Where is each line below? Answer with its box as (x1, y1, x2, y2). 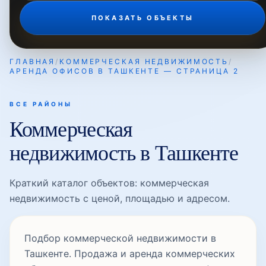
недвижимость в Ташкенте (9, 140, 239, 168)
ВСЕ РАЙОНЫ (9, 100, 72, 107)
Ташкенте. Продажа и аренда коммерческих (24, 248, 235, 259)
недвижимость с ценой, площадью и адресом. (9, 192, 230, 204)
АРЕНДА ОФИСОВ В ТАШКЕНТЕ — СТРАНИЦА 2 (9, 66, 239, 75)
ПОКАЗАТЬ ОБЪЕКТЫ (91, 14, 194, 22)
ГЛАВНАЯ (9, 57, 56, 66)
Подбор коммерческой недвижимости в (24, 232, 216, 244)
